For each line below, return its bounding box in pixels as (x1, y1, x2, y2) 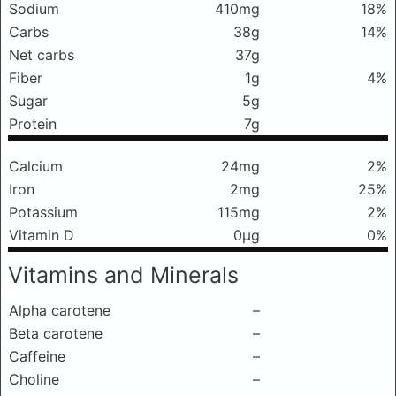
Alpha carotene (9, 301, 110, 319)
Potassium (9, 203, 78, 221)
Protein (9, 115, 57, 133)
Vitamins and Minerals (8, 262, 239, 288)
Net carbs (9, 46, 74, 64)
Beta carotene (9, 324, 103, 342)
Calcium (9, 157, 63, 175)
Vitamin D (9, 226, 74, 244)
